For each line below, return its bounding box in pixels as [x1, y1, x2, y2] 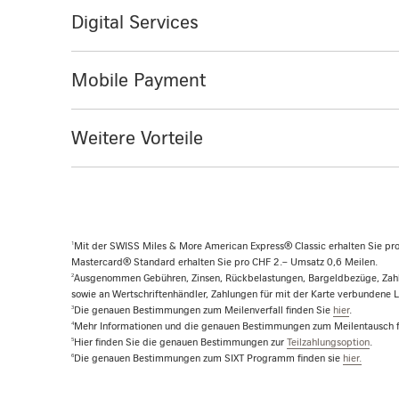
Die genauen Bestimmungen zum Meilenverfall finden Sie [74, 303, 333, 316]
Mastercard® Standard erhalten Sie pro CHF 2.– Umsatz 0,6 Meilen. [71, 255, 378, 268]
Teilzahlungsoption [287, 335, 370, 348]
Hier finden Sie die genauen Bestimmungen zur [74, 335, 287, 348]
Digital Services [71, 9, 199, 33]
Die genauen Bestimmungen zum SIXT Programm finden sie [74, 351, 343, 364]
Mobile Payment [71, 67, 206, 91]
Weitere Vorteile [71, 125, 203, 149]
